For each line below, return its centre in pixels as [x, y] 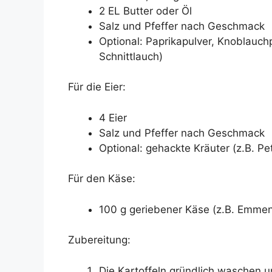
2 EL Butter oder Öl [145, 11]
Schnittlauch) [131, 56]
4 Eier [113, 117]
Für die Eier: [97, 87]
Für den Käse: [102, 179]
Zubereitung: [99, 240]
